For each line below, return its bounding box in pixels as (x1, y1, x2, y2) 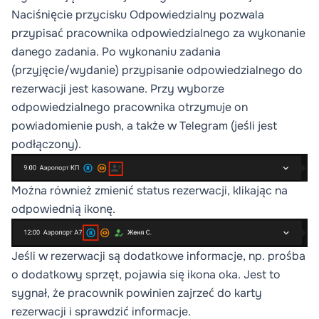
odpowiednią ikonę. (11, 202, 115, 217)
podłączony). (11, 137, 81, 152)
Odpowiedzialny (130, 7, 216, 23)
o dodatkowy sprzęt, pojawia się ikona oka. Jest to (11, 266, 281, 282)
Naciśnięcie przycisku (11, 7, 130, 23)
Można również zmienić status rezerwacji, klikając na (11, 183, 288, 199)
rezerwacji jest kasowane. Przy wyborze (11, 81, 224, 97)
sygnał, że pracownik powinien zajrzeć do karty (11, 285, 262, 300)
